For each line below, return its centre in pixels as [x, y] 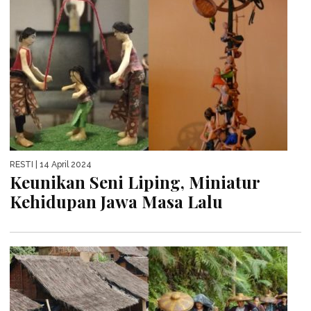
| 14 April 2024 [62, 164]
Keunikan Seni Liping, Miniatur [135, 182]
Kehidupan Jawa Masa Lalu [116, 201]
